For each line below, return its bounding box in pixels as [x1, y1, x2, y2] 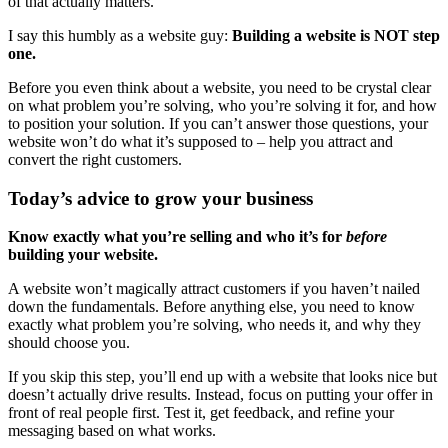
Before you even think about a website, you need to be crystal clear [8, 78, 431, 96]
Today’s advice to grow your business [8, 187, 313, 209]
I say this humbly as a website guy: [8, 26, 232, 44]
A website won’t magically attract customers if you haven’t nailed [8, 280, 420, 298]
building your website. [8, 246, 158, 264]
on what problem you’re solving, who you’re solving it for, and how [8, 96, 437, 114]
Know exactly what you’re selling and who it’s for [8, 228, 342, 246]
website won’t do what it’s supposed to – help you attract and [8, 132, 393, 150]
